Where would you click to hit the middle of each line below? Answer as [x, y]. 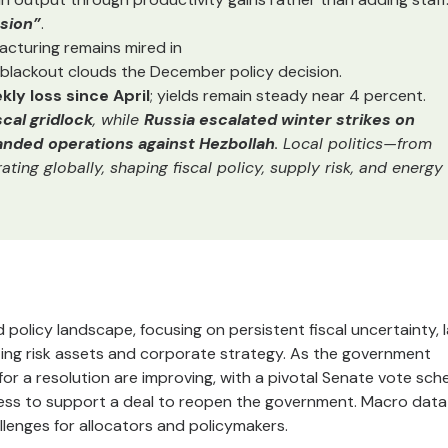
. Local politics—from [353, 143]
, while [118, 119]
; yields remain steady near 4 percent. [288, 95]
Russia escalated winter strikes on [279, 119]
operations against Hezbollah [161, 143]
